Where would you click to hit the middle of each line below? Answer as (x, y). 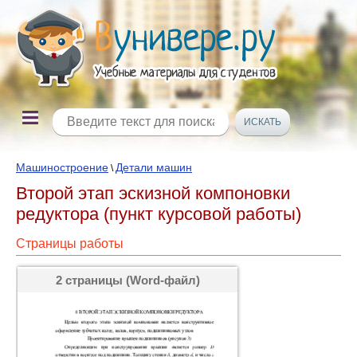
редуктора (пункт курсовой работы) (159, 214)
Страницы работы (70, 243)
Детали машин (154, 167)
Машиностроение (62, 167)
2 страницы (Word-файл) (127, 280)
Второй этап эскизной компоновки (153, 193)
